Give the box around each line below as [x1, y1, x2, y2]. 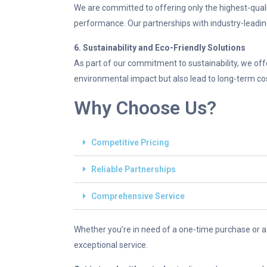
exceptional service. [74, 240, 148, 250]
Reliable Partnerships [91, 164, 176, 174]
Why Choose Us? [74, 97, 216, 119]
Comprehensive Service [91, 191, 185, 201]
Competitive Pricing [91, 138, 169, 147]
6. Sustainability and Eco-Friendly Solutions [74, 43, 246, 52]
